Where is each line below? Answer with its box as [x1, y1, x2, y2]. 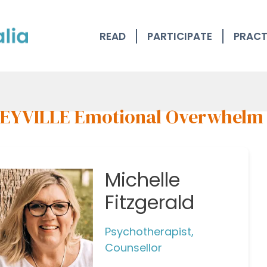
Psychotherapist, [104, 224, 194, 239]
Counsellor [104, 240, 162, 255]
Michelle [104, 166, 180, 193]
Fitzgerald [104, 189, 194, 216]
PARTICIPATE [147, 29, 212, 44]
